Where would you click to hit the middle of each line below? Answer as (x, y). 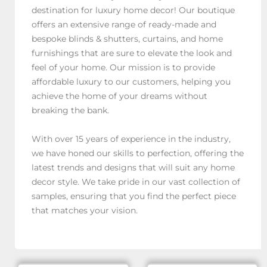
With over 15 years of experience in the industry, (131, 139)
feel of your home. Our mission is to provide (123, 67)
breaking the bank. (70, 110)
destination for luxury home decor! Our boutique (133, 10)
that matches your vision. (84, 211)
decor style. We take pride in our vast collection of (136, 182)
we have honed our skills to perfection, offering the (137, 153)
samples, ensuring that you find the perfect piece (133, 196)
